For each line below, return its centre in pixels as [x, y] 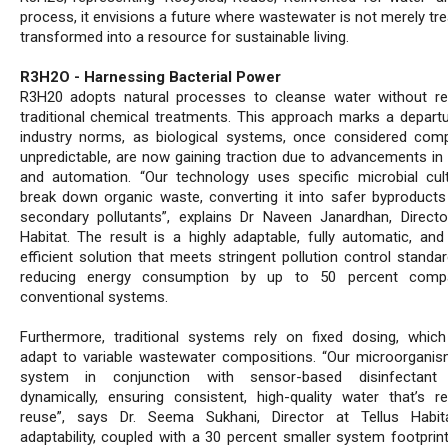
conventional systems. [93, 297]
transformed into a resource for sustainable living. [184, 37]
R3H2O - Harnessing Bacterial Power [150, 77]
